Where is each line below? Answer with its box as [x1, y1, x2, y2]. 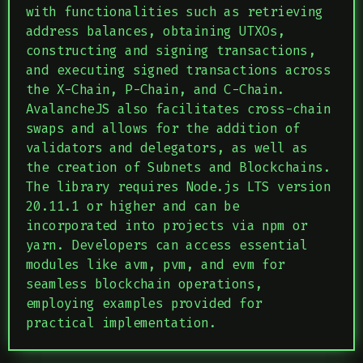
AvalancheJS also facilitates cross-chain [26, 100, 331, 117]
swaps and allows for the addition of [26, 120, 301, 137]
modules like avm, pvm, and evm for [26, 256, 285, 273]
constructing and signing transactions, [26, 42, 316, 59]
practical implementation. [26, 314, 216, 331]
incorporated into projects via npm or [26, 217, 308, 234]
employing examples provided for [26, 295, 263, 312]
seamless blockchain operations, [26, 275, 263, 293]
